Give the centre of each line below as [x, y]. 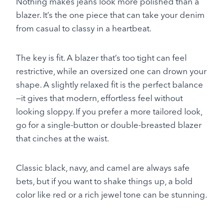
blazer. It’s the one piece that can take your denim [110, 15]
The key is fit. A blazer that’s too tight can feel [101, 58]
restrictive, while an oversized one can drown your [111, 71]
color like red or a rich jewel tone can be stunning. [111, 195]
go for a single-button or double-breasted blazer [109, 125]
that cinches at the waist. [62, 138]
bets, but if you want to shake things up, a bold [104, 181]
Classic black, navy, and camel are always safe [103, 168]
